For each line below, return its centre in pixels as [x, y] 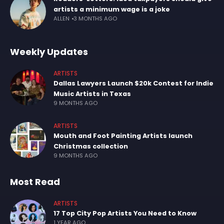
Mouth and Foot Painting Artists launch [123, 136]
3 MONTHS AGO [95, 19]
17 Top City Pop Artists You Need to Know [125, 213]
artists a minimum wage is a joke [112, 9]
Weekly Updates [49, 52]
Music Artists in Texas [92, 94]
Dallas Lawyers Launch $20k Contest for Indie [133, 83]
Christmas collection [91, 146]
